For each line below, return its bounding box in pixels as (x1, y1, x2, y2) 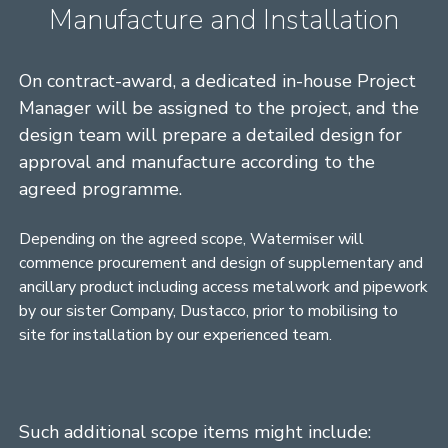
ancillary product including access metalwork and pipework (19, 275, 429, 298)
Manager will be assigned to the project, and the (19, 95, 420, 120)
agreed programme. (19, 176, 183, 201)
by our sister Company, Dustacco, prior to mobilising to (19, 299, 399, 322)
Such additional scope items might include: (19, 419, 372, 444)
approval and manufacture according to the (19, 149, 376, 174)
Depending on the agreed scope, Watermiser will (19, 227, 365, 250)
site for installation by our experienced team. (19, 323, 333, 346)
